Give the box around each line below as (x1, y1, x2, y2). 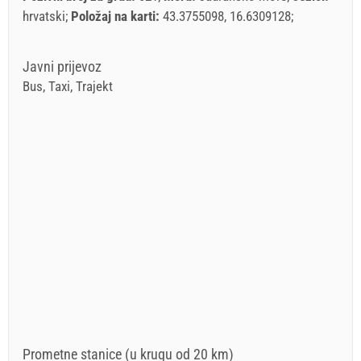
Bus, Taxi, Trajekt (23, 77, 113, 94)
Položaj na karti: (71, 8, 163, 24)
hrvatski (23, 8, 65, 24)
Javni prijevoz (23, 58, 102, 75)
